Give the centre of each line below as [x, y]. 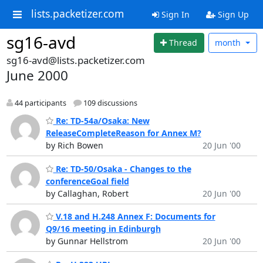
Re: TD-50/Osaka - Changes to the [122, 168]
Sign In [174, 14]
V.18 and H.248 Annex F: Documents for [134, 217]
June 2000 [37, 75]
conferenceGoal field [87, 181]
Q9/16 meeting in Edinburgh [103, 229]
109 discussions [109, 103]
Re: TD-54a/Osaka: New [101, 121]
